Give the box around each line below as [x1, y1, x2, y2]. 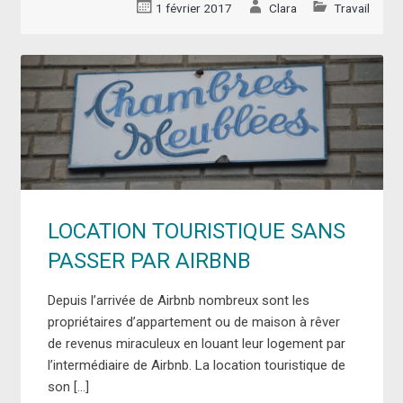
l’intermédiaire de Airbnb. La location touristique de [47, 356, 345, 373]
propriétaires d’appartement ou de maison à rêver [47, 313, 340, 330]
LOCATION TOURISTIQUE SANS [47, 218, 345, 244]
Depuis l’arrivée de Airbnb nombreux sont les [47, 291, 309, 309]
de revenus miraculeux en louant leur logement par [47, 335, 345, 352]
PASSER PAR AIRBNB [47, 247, 251, 273]
